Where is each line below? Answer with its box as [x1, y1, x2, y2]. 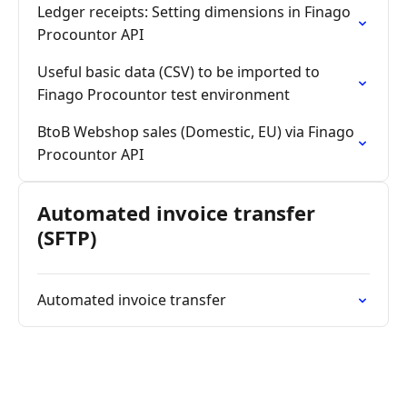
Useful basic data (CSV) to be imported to [37, 62, 320, 82]
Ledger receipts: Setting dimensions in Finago [37, 2, 351, 22]
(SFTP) [37, 223, 96, 251]
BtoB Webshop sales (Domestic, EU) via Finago [37, 122, 354, 142]
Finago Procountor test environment [37, 84, 290, 104]
